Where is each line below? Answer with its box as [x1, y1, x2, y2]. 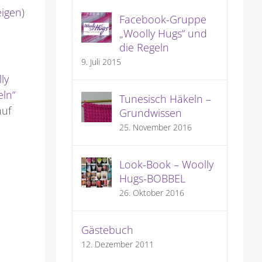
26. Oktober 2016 [119, 187, 184, 199]
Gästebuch [81, 223, 133, 237]
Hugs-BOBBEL [119, 171, 185, 186]
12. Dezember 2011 [81, 239, 154, 250]
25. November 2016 [119, 122, 192, 133]
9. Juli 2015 [81, 56, 121, 68]
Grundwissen [119, 106, 182, 120]
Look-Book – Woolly [119, 157, 213, 172]
